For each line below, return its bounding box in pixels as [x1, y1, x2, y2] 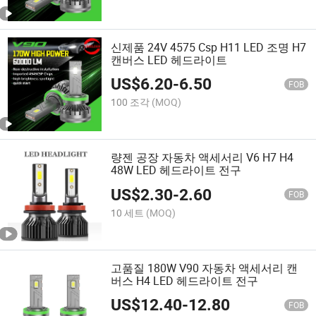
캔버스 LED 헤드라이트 [111, 52, 228, 68]
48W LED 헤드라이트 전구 [111, 162, 242, 178]
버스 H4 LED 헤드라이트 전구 [111, 272, 259, 288]
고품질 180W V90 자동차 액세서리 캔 [111, 260, 298, 276]
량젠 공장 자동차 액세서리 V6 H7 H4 [111, 150, 294, 166]
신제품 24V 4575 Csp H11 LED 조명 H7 [111, 39, 307, 56]
